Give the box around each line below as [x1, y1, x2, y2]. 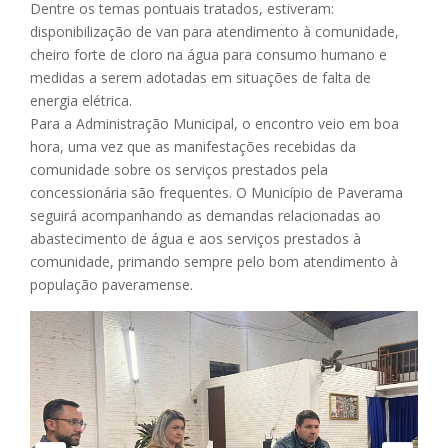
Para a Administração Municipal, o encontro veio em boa [30, 114, 399, 133]
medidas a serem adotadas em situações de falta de [30, 68, 371, 87]
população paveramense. [30, 275, 193, 294]
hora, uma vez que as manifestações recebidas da [30, 137, 356, 156]
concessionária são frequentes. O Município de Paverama [30, 183, 403, 202]
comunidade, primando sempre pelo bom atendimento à [30, 252, 398, 271]
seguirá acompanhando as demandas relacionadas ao [30, 206, 381, 225]
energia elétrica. [30, 91, 132, 110]
